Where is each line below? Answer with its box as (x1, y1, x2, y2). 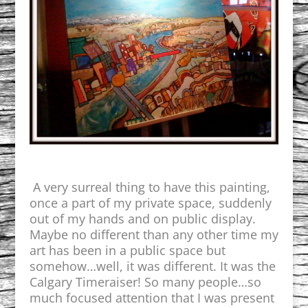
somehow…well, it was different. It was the (29, 258, 276, 275)
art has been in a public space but (29, 242, 225, 259)
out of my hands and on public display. (29, 210, 256, 228)
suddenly (218, 195, 272, 212)
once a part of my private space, (29, 195, 215, 212)
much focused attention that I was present (29, 289, 274, 307)
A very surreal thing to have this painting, (32, 179, 270, 196)
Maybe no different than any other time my (29, 226, 278, 243)
